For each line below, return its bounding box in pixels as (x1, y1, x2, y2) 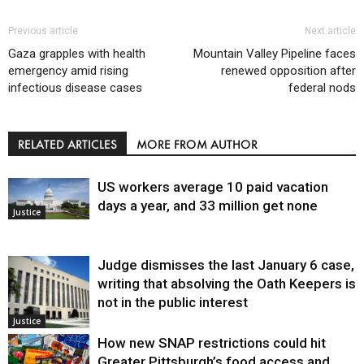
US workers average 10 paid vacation (97, 178, 328, 195)
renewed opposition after (221, 63, 356, 78)
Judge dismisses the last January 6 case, (97, 256, 354, 273)
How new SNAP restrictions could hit (97, 334, 326, 351)
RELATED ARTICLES (18, 136, 117, 152)
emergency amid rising (8, 63, 128, 78)
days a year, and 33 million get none (97, 197, 318, 214)
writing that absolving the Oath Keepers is (97, 275, 356, 292)
